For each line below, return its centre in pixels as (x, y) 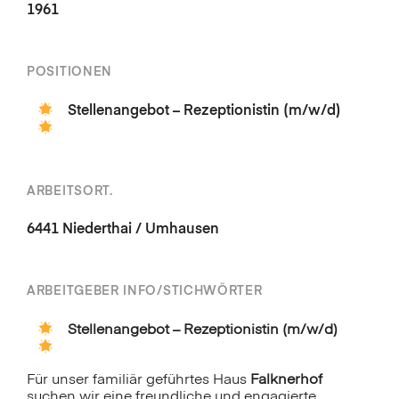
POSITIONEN (69, 73)
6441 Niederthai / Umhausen (123, 229)
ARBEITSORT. (70, 191)
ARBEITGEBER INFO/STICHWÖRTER (145, 291)
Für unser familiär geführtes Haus (138, 380)
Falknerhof (286, 380)
